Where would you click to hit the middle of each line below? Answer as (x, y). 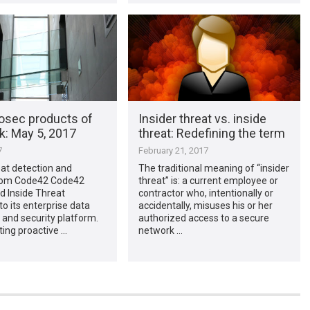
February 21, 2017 (173, 150)
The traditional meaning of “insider (213, 168)
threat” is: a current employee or (208, 180)
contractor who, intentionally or (206, 193)
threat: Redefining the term (211, 133)
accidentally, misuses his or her (205, 205)
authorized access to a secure (203, 218)
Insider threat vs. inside (202, 118)
